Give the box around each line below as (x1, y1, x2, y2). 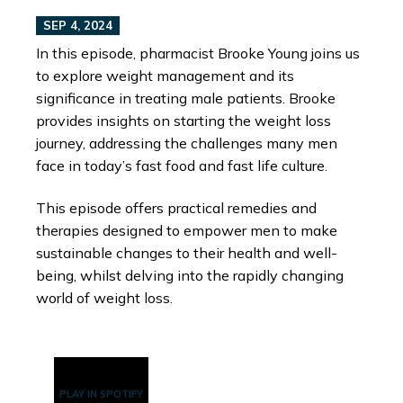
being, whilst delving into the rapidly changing (36, 266, 344, 285)
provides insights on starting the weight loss (36, 111, 331, 130)
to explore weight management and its (36, 66, 294, 85)
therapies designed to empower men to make (36, 221, 337, 240)
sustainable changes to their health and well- (36, 244, 337, 263)
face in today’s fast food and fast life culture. (36, 156, 327, 175)
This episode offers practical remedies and (36, 199, 317, 218)
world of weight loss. (36, 289, 173, 308)
